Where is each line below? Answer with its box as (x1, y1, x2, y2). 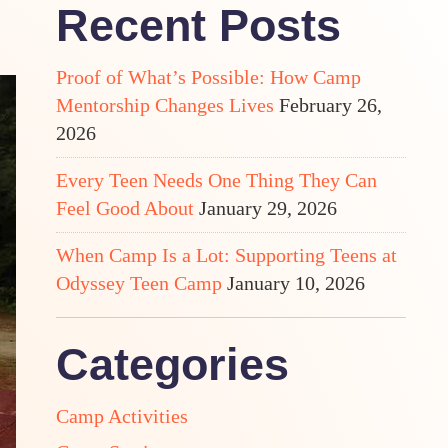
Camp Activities (56, 404, 188, 427)
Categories (56, 338, 289, 390)
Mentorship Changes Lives (56, 93, 274, 116)
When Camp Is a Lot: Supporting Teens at (56, 243, 397, 266)
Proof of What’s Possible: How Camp (56, 65, 361, 88)
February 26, (279, 93, 382, 116)
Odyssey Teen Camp (56, 271, 222, 294)
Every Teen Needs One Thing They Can (56, 168, 377, 191)
